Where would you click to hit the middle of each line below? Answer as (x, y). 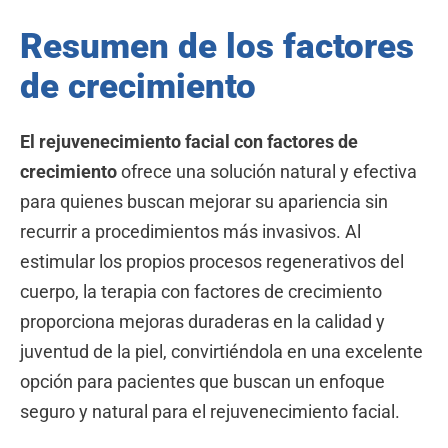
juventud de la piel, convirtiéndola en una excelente (221, 352)
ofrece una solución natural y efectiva (267, 172)
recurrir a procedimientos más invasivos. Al (190, 232)
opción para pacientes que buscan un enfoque (202, 382)
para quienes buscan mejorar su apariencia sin (204, 202)
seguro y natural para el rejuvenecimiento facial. (210, 412)
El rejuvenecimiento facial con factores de (189, 142)
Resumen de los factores (217, 47)
